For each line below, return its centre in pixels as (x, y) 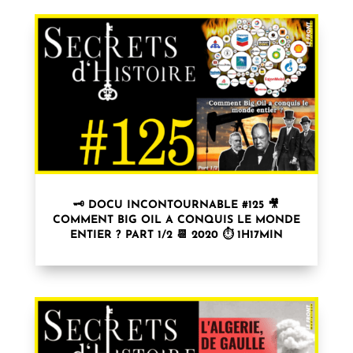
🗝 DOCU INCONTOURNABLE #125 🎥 (176, 205)
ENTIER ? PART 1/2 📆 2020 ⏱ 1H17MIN (176, 235)
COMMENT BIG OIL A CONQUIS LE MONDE (176, 220)
